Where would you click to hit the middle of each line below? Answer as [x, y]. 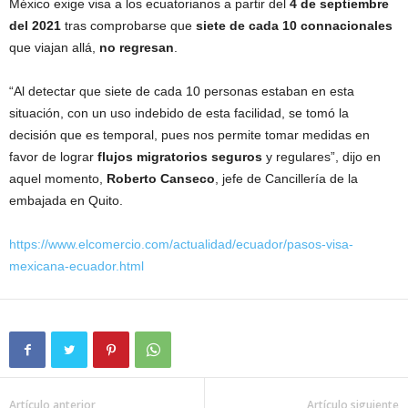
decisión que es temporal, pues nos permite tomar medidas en [189, 135]
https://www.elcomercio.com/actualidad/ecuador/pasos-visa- [181, 245]
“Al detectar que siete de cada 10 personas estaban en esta [182, 92]
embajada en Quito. [66, 201]
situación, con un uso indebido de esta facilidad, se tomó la [179, 113]
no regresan [137, 48]
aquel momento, [58, 179]
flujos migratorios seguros [182, 157]
